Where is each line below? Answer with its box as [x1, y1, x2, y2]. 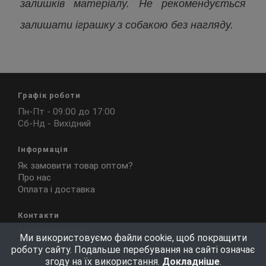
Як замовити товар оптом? [18, 160, 133, 171]
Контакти [18, 210, 59, 220]
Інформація [18, 144, 68, 154]
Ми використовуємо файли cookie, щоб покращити [19, 232, 247, 243]
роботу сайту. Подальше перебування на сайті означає [11, 244, 255, 255]
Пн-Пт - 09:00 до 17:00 [18, 106, 115, 117]
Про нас [18, 172, 51, 183]
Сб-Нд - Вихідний [18, 118, 91, 129]
